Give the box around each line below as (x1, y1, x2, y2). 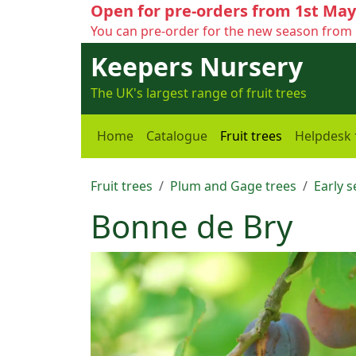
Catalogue (146, 127, 207, 145)
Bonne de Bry (91, 203, 292, 248)
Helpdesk (295, 127, 351, 145)
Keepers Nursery (91, 49, 303, 83)
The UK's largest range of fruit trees (91, 84, 307, 102)
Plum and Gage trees (170, 176, 296, 195)
